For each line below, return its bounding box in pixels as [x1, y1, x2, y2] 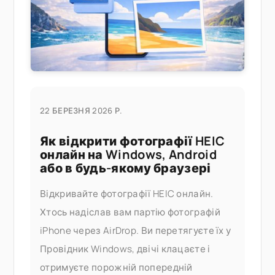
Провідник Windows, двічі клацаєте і [40, 242, 211, 255]
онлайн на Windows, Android [40, 145, 217, 163]
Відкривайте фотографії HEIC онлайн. [40, 187, 214, 200]
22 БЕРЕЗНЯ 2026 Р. [40, 104, 123, 116]
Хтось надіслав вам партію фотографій [40, 205, 220, 219]
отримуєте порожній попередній [40, 260, 193, 274]
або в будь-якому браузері [40, 159, 211, 176]
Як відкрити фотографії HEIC [40, 132, 225, 149]
